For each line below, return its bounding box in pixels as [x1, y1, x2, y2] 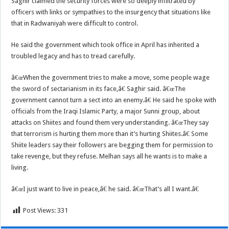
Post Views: [23, 207, 56, 214]
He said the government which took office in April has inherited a [11, 41, 200, 49]
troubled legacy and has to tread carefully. [11, 52, 135, 60]
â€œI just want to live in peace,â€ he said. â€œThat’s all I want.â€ [11, 185, 199, 193]
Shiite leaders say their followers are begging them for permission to [11, 141, 214, 149]
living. [11, 164, 29, 171]
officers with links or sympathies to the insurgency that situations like [11, 8, 211, 16]
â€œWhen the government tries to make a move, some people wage [11, 74, 210, 81]
